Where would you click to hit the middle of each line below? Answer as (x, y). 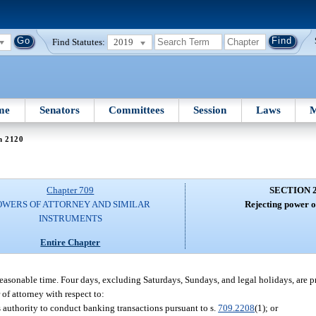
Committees (137, 110)
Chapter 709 (71, 190)
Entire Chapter (71, 242)
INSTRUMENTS (70, 219)
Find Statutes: (79, 42)
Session (210, 110)
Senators (59, 110)
